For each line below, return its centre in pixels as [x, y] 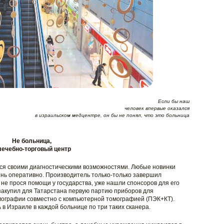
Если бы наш [173, 101]
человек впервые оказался [157, 108]
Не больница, [32, 141]
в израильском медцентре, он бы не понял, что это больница [112, 115]
